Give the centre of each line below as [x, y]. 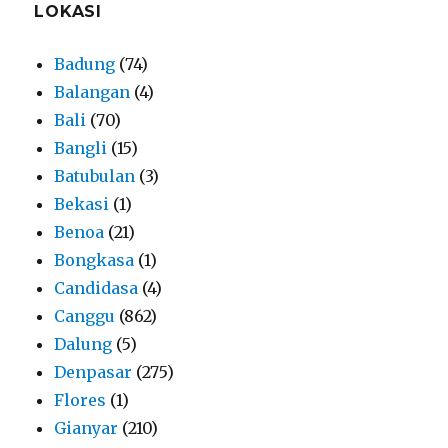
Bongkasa [94, 259]
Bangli [81, 147]
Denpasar [93, 371]
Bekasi [82, 203]
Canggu [85, 315]
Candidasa [96, 287]
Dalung [83, 343]
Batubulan [95, 175]
